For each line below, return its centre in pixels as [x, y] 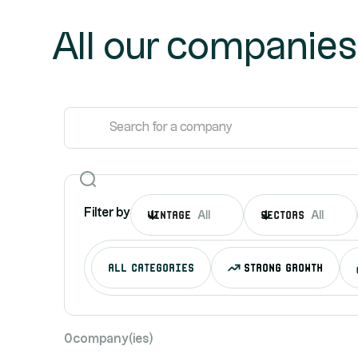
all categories [151, 266]
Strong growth [283, 266]
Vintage [169, 214]
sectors [282, 214]
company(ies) [113, 339]
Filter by [107, 213]
